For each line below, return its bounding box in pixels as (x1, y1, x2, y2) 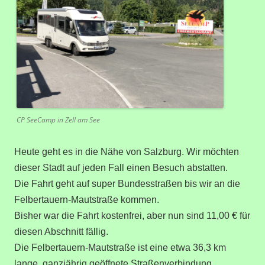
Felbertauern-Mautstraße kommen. (14, 194, 159, 205)
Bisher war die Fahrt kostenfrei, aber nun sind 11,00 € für (14, 210, 250, 221)
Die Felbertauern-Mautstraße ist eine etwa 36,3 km (14, 242, 226, 253)
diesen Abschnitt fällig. (14, 226, 108, 237)
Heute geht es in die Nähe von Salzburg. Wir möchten (14, 146, 239, 157)
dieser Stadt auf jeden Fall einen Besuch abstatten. (14, 162, 228, 173)
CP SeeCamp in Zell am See (17, 114, 100, 125)
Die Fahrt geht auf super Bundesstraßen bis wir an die (14, 178, 240, 189)
